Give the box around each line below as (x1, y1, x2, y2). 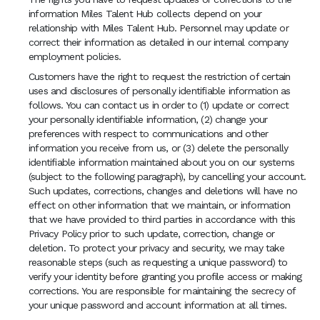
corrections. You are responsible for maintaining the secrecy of (29, 285, 296, 296)
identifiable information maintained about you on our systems (29, 156, 295, 168)
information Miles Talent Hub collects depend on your (29, 8, 262, 19)
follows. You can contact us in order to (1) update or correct (29, 99, 289, 111)
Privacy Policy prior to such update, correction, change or (29, 228, 275, 239)
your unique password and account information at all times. (29, 299, 287, 311)
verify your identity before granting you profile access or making (29, 271, 302, 282)
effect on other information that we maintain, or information (29, 199, 291, 211)
